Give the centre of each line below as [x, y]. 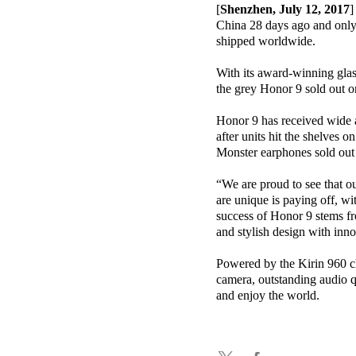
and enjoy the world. [268, 296]
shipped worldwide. [266, 41]
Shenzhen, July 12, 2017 [285, 10]
